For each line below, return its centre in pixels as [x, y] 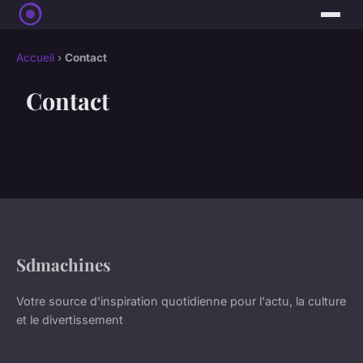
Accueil [35, 58]
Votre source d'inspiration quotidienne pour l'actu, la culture [181, 301]
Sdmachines [64, 265]
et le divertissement [70, 320]
